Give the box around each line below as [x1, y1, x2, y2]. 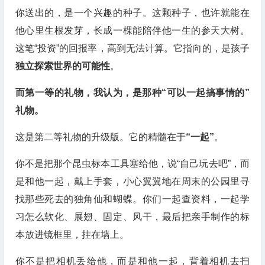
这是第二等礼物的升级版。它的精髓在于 [15, 132, 186, 142]
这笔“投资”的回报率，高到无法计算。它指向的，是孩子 [15, 43, 250, 53]
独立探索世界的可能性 [15, 61, 110, 71]
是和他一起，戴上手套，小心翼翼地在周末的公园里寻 [15, 176, 250, 186]
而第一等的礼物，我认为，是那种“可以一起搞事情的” [15, 88, 250, 98]
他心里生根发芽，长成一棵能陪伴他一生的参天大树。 [15, 25, 250, 35]
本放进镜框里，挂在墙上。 [15, 230, 129, 240]
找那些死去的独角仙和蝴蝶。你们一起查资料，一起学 [15, 194, 250, 204]
